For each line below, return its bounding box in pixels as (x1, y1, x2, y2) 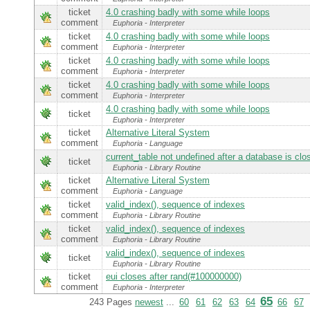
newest (134, 297, 163, 308)
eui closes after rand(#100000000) (106, 271, 241, 282)
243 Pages (89, 297, 135, 308)
